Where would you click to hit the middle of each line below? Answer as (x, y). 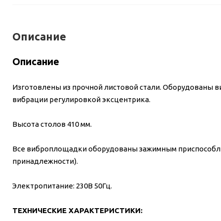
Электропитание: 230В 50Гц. (62, 186)
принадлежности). (45, 161)
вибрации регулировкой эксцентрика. (81, 100)
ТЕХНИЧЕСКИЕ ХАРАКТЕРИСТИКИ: (77, 211)
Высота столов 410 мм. (52, 124)
